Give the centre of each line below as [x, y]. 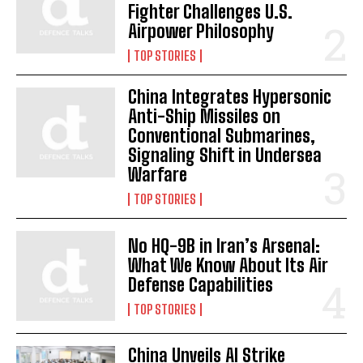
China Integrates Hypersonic [230, 97]
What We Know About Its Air [228, 265]
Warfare [158, 175]
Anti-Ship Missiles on [205, 117]
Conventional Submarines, [222, 136]
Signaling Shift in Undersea [225, 156]
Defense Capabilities [201, 284]
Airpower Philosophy [201, 32]
